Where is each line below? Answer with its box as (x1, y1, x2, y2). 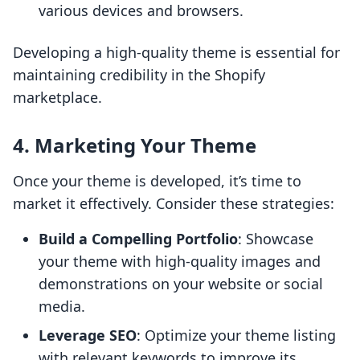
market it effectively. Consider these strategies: (13, 194, 334, 214)
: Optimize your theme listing (137, 325, 336, 346)
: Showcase (238, 229, 313, 249)
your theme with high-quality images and (39, 252, 321, 272)
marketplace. (13, 88, 102, 108)
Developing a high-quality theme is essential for (13, 43, 340, 63)
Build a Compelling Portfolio (39, 229, 238, 249)
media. (39, 297, 85, 317)
